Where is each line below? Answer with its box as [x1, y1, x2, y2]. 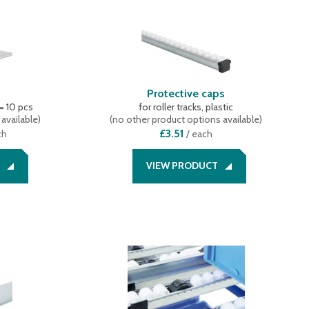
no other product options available [112, 113, 260, 126]
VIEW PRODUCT [146, 159, 219, 172]
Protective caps [147, 87, 226, 100]
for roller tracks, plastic [139, 101, 234, 113]
